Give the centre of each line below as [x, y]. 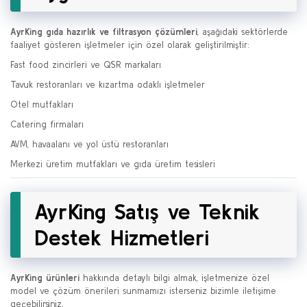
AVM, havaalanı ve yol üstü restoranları [89, 145]
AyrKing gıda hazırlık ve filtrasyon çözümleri [104, 32]
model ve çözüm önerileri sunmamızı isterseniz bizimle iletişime [143, 291]
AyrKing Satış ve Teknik [147, 212]
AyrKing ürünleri [45, 278]
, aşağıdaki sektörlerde [243, 32]
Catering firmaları [47, 125]
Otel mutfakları [42, 105]
